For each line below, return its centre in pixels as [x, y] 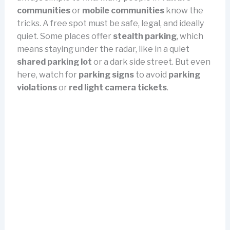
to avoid [151, 74]
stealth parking [145, 36]
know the [184, 10]
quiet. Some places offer [65, 36]
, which [190, 36]
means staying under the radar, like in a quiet [103, 49]
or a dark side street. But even [151, 62]
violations [37, 87]
